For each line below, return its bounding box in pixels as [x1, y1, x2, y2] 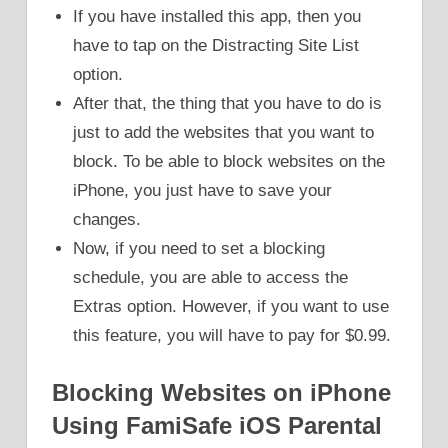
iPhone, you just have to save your [73, 181, 333, 201]
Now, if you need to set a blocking [73, 239, 326, 259]
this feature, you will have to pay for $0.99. [73, 326, 392, 346]
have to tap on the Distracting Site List [73, 36, 360, 56]
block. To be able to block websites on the [73, 152, 386, 172]
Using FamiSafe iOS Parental [52, 411, 382, 439]
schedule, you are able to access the [73, 268, 349, 288]
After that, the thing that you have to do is [73, 94, 383, 114]
